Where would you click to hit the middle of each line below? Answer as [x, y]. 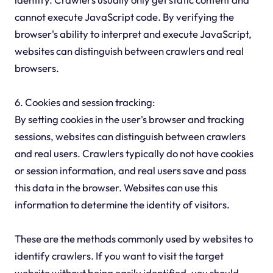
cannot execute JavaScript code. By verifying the [124, 17]
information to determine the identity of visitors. [122, 205]
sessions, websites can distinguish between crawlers [130, 136]
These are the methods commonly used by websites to [133, 239]
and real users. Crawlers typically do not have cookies [134, 154]
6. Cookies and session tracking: [85, 102]
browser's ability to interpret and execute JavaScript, [133, 34]
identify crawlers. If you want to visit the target [119, 256]
